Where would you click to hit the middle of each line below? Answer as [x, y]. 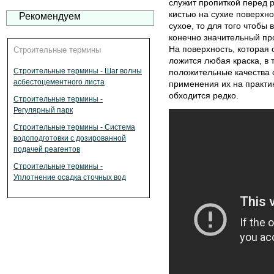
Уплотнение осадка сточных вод [70, 177]
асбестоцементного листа [59, 82]
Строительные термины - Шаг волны [78, 71]
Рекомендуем [50, 16]
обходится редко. [203, 95]
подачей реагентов [47, 149]
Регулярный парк [43, 110]
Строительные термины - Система [74, 127]
